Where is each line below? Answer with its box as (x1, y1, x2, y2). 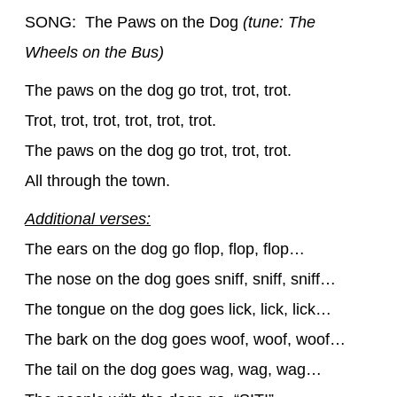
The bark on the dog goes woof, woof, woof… (25, 330, 346, 348)
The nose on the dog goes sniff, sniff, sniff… (25, 269, 336, 288)
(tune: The (243, 12, 315, 31)
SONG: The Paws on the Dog (25, 12, 243, 31)
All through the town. (25, 171, 170, 190)
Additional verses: (25, 209, 151, 228)
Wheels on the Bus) (25, 43, 164, 61)
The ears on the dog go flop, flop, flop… (25, 239, 305, 258)
